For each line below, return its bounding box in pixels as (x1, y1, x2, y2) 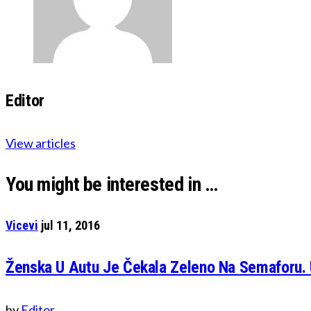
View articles (6, 135, 76, 151)
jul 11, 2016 (41, 217, 100, 233)
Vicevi (6, 217, 38, 233)
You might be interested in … (6, 172, 218, 196)
